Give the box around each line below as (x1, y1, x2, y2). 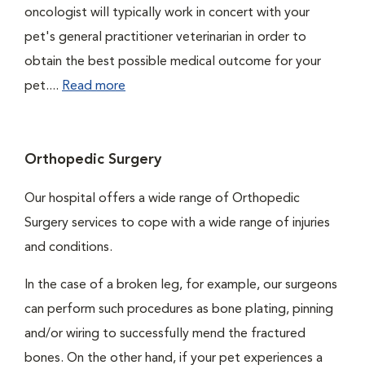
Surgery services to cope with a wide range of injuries (24, 217, 330, 231)
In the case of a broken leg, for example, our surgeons (24, 279, 337, 292)
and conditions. (24, 241, 112, 255)
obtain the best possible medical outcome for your (24, 55, 321, 69)
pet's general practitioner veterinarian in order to (24, 31, 306, 45)
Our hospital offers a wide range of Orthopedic (24, 192, 300, 206)
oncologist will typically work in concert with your (24, 7, 310, 20)
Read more (62, 80, 125, 94)
